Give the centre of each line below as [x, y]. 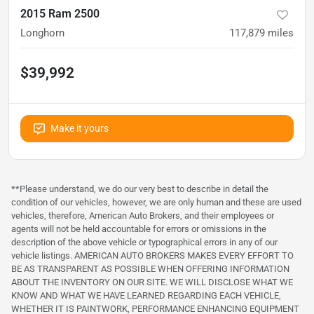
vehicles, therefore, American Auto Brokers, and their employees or [143, 216]
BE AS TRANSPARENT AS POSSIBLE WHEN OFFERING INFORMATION [150, 269]
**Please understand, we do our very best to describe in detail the [140, 189]
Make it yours [80, 129]
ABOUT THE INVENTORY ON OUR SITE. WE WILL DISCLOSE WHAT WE [152, 282]
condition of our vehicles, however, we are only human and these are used [156, 203]
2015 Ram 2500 [60, 14]
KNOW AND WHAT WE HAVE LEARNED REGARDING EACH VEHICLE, [146, 296]
